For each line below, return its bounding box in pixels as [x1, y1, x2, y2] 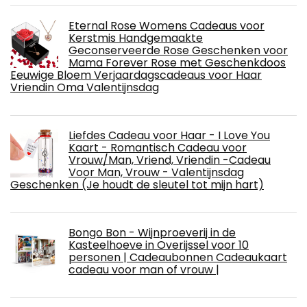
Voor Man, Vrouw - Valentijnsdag [69, 164, 244, 180]
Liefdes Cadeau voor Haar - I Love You [69, 127, 270, 143]
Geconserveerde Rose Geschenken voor [69, 42, 288, 58]
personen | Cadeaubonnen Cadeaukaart [69, 249, 287, 265]
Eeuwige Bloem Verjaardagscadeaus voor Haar [10, 66, 262, 83]
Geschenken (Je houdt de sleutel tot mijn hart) [10, 176, 264, 193]
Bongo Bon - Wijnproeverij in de [69, 224, 236, 241]
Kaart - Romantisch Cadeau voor [69, 139, 247, 156]
